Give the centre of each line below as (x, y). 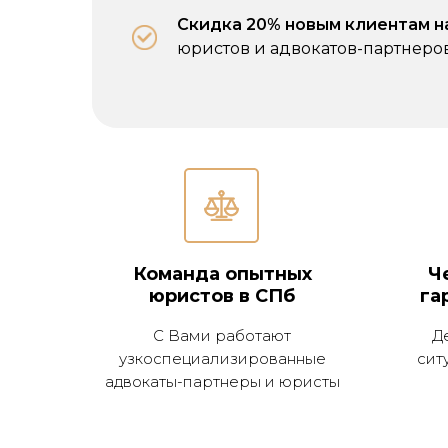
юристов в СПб (222, 296)
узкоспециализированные (222, 358)
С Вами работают (222, 335)
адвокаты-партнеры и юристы (222, 381)
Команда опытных (222, 274)
